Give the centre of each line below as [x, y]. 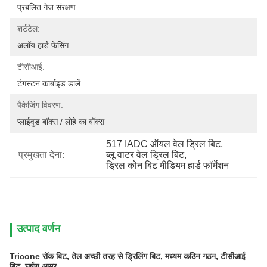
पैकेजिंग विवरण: [40, 105]
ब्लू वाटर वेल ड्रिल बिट [145, 155]
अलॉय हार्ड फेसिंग [43, 45]
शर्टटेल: [29, 29]
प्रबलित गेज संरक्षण [46, 7]
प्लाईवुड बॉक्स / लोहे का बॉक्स [61, 122]
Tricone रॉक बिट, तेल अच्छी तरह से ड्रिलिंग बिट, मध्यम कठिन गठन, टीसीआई [128, 256]
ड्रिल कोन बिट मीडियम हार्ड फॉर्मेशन [168, 165]
